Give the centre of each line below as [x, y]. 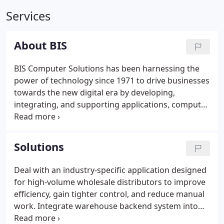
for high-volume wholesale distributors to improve [110, 182]
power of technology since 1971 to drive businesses [112, 80]
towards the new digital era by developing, [94, 92]
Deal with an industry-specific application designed [110, 170]
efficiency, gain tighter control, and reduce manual [109, 194]
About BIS [40, 45]
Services [28, 16]
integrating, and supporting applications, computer [111, 104]
